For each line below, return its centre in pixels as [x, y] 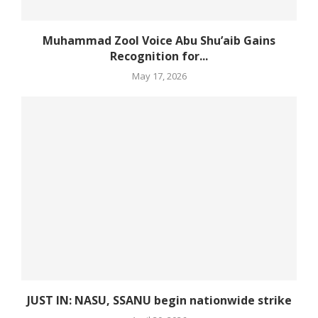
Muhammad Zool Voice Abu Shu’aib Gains [159, 41]
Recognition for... [159, 56]
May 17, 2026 [159, 76]
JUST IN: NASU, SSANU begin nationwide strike [159, 301]
